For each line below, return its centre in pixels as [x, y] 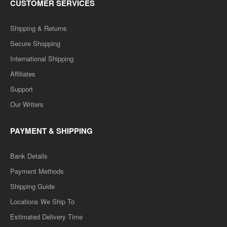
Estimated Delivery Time [46, 217]
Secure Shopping [35, 43]
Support [22, 89]
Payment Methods [37, 171]
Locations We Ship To [42, 201]
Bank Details [29, 156]
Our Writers [27, 104]
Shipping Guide [32, 186]
